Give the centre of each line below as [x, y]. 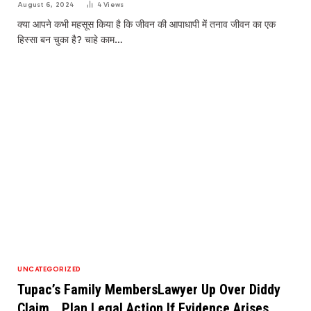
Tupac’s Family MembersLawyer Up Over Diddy [149, 289]
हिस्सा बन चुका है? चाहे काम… [70, 40]
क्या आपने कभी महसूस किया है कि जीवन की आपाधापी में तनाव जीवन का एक [146, 25]
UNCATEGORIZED [49, 269]
